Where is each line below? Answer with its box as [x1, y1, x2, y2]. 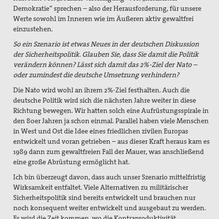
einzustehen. [13, 24, 53, 33]
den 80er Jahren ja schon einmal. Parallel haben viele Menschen [13, 116, 209, 125]
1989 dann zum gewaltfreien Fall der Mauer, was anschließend [13, 147, 204, 156]
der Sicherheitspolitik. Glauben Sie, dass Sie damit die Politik [13, 49, 199, 59]
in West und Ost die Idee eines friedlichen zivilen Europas [13, 126, 189, 135]
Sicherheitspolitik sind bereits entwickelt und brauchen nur [13, 193, 196, 202]
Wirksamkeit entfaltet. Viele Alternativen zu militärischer [13, 182, 189, 192]
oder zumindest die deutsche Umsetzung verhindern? [13, 70, 179, 79]
